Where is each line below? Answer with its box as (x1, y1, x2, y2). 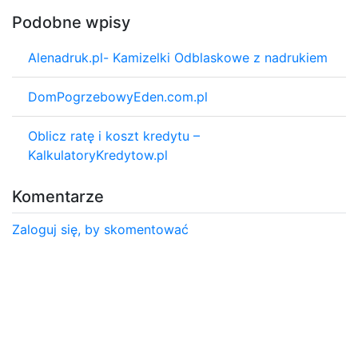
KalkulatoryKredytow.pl (28, 146, 168, 163)
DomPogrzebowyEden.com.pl (28, 88, 208, 105)
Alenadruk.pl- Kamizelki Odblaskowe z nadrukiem (28, 49, 328, 66)
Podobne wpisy (12, 12, 130, 32)
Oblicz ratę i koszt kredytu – (28, 127, 200, 144)
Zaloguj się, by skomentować (12, 221, 189, 237)
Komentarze (12, 186, 104, 206)
